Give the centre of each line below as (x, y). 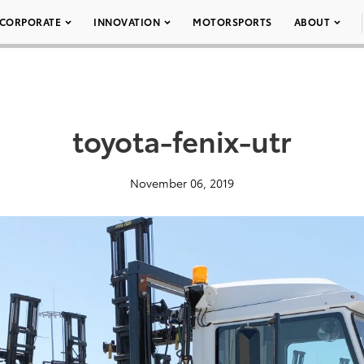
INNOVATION (127, 22)
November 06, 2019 (182, 183)
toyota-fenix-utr (182, 140)
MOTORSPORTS (232, 22)
